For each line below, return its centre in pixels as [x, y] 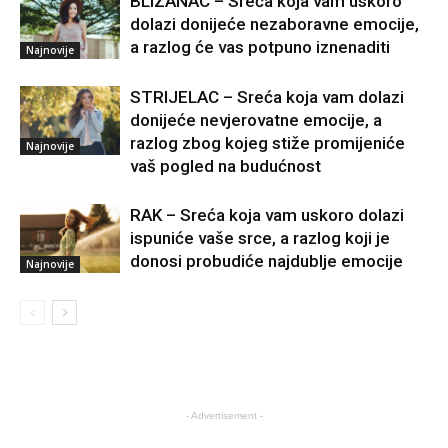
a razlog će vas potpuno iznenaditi [260, 46]
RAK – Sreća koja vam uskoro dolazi [267, 214]
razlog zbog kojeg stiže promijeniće [267, 142]
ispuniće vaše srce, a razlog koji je [260, 237]
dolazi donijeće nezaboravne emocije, [274, 23]
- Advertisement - [224, 415]
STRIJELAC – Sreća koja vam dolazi [267, 96]
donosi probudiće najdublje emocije [266, 260]
